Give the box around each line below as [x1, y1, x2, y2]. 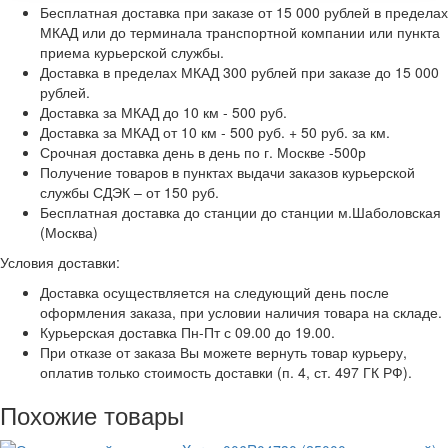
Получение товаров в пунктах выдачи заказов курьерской [40, 161, 415, 182]
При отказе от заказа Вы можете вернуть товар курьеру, [40, 341, 407, 362]
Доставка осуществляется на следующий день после [40, 281, 389, 302]
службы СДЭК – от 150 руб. [40, 181, 219, 202]
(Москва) [40, 221, 98, 242]
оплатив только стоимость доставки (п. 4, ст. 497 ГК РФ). [40, 361, 412, 382]
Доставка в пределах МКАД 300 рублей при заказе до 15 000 [40, 61, 439, 82]
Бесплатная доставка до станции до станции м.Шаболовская [40, 201, 441, 222]
